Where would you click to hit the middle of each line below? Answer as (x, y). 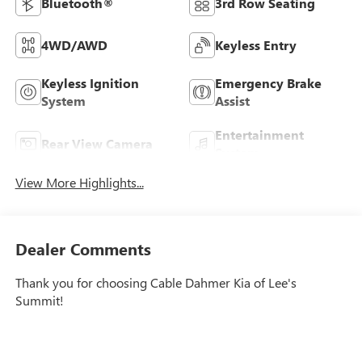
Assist (232, 100)
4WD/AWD (74, 44)
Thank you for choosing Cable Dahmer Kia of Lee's (156, 282)
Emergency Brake (268, 82)
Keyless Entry (256, 44)
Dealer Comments (83, 248)
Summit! (39, 300)
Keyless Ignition (90, 82)
